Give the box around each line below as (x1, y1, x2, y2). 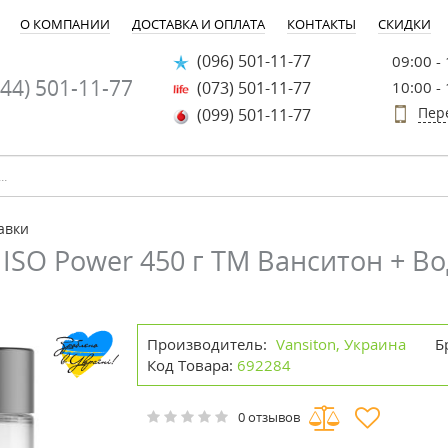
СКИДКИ (378, 15, 431, 33)
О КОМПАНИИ (20, 15, 110, 33)
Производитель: (147, 334, 268, 354)
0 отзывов (238, 408, 301, 427)
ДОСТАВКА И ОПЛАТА (132, 15, 265, 33)
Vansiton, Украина (276, 334, 407, 354)
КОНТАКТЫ (287, 15, 356, 33)
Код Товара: (147, 355, 234, 375)
